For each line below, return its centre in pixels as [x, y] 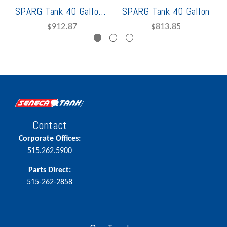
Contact [49, 125]
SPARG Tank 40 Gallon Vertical [102, 11]
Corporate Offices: [49, 139]
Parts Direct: [49, 171]
